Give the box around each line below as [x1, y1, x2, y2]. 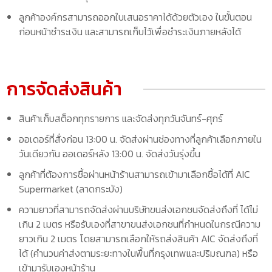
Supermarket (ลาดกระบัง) [19, 181, 123, 196]
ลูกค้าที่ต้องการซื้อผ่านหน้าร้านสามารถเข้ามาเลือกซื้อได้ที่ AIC [19, 166, 251, 182]
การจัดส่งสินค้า [7, 75, 123, 103]
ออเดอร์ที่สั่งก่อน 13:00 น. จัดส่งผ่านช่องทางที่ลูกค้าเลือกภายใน [19, 131, 262, 146]
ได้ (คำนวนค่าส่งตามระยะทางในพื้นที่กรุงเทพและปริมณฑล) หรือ [19, 245, 259, 260]
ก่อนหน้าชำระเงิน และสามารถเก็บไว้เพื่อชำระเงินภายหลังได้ [19, 24, 242, 39]
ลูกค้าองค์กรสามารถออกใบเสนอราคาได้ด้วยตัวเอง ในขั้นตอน [19, 9, 253, 24]
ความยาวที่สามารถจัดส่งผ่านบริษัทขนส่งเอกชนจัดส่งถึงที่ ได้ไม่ [19, 202, 259, 217]
